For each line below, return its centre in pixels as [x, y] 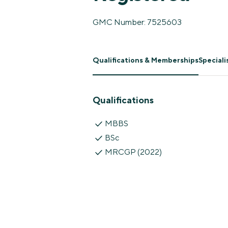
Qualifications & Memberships [146, 60]
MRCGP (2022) [133, 152]
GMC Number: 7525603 [137, 22]
